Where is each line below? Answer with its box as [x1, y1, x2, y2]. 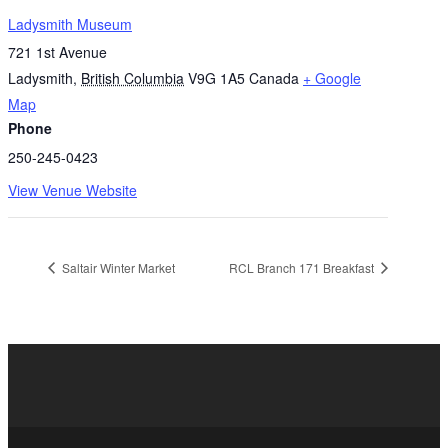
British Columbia [81, 68, 184, 89]
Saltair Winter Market [59, 258, 175, 276]
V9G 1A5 [188, 68, 245, 89]
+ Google [303, 68, 361, 89]
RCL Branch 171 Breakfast [229, 258, 378, 276]
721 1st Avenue [8, 42, 107, 63]
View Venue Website [8, 180, 137, 201]
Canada [249, 68, 299, 89]
